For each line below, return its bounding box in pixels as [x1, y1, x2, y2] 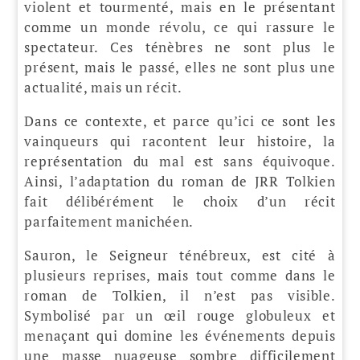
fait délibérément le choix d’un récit [24, 191, 336, 211]
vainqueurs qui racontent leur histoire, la [24, 131, 336, 150]
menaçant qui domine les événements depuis [24, 325, 336, 345]
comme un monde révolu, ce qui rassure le [24, 17, 336, 36]
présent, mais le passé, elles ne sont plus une [24, 57, 336, 76]
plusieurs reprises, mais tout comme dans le [24, 265, 336, 284]
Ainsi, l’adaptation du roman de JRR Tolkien [24, 171, 336, 190]
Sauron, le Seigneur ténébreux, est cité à [24, 245, 336, 264]
